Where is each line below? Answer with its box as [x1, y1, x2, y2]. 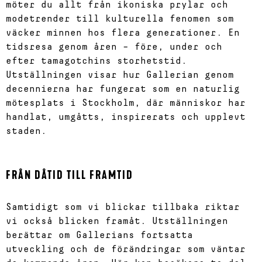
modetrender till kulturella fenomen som [6, 14, 234, 23]
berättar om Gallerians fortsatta [6, 230, 193, 240]
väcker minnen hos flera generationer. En [6, 28, 240, 37]
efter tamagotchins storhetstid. [6, 56, 187, 65]
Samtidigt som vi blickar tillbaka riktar [6, 202, 240, 212]
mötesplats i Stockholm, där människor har [6, 98, 246, 108]
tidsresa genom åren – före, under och [6, 42, 222, 51]
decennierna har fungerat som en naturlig [6, 84, 240, 94]
